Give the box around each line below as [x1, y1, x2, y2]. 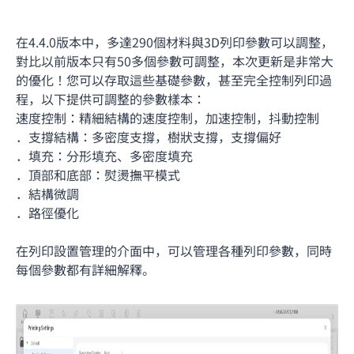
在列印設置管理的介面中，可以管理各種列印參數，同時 [16, 240, 332, 260]
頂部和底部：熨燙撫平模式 [28, 164, 180, 184]
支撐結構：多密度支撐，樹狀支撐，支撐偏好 [28, 126, 281, 146]
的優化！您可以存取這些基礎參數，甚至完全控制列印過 [16, 70, 332, 89]
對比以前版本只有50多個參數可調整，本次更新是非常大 [16, 51, 333, 70]
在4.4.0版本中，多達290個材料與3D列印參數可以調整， [16, 32, 333, 51]
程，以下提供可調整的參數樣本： [16, 88, 205, 108]
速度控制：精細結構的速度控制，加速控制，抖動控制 [16, 107, 319, 127]
